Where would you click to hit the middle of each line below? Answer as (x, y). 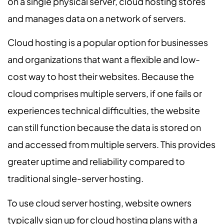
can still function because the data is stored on (104, 127)
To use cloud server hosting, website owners (99, 202)
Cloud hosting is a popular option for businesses (108, 42)
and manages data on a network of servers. (97, 18)
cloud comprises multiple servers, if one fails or (105, 93)
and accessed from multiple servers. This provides (111, 144)
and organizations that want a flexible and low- (104, 59)
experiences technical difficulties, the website (104, 110)
